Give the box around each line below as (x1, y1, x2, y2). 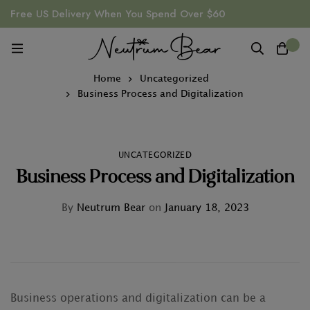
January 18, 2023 (161, 203, 249, 213)
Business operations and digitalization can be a (10, 293, 266, 304)
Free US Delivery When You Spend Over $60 (10, 6, 226, 21)
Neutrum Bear (73, 203, 145, 213)
